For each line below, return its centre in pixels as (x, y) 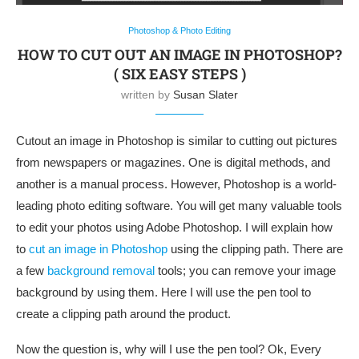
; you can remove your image (259, 270)
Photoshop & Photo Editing (179, 30)
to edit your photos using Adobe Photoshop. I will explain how (174, 227)
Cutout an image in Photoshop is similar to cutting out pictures (177, 140)
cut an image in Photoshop (98, 248)
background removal (101, 270)
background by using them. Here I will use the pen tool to (163, 292)
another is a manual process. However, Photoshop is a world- (176, 184)
